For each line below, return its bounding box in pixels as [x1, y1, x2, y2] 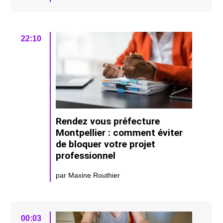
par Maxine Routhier [56, 171, 120, 179]
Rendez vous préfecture [56, 115, 160, 127]
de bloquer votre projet [56, 138, 156, 150]
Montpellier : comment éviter [56, 126, 183, 138]
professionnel [56, 149, 116, 161]
